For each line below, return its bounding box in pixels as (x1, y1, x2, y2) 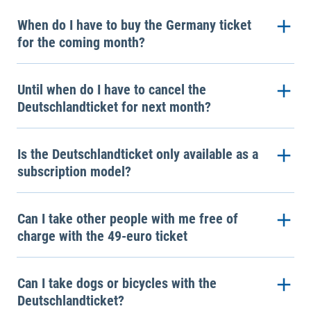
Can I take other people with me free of (17, 210, 238, 227)
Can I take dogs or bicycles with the (17, 274, 217, 292)
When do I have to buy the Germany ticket (17, 16, 251, 33)
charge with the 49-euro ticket (17, 227, 187, 244)
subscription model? (17, 162, 131, 180)
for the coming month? (17, 33, 145, 51)
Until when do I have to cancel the (17, 81, 206, 98)
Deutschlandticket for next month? (17, 98, 211, 115)
